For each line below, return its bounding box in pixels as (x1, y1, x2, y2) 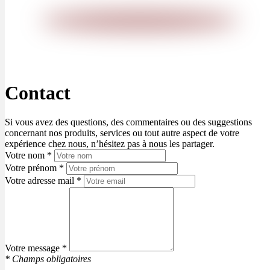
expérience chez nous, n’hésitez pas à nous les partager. (5, 139, 215, 149)
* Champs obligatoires (5, 254, 91, 265)
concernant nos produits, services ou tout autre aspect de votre (5, 128, 239, 139)
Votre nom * (5, 150, 52, 161)
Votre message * (5, 243, 67, 254)
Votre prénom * (5, 163, 64, 174)
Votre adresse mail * (5, 175, 81, 186)
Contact (5, 81, 71, 104)
